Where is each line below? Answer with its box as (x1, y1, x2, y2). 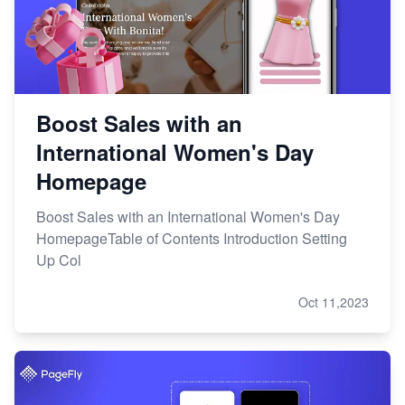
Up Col (36, 249, 81, 270)
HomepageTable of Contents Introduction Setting (36, 227, 347, 249)
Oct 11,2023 (298, 292, 369, 311)
